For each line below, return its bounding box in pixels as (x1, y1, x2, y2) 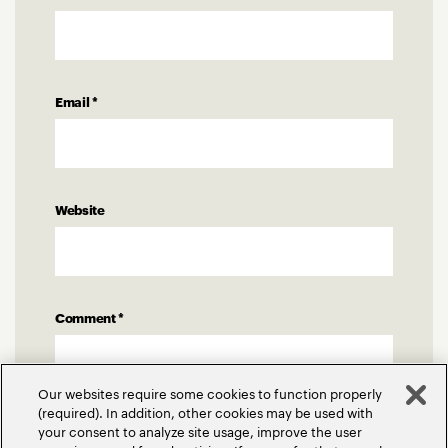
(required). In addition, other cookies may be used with (38, 401, 374, 421)
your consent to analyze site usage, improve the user (38, 420, 363, 440)
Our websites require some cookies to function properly (38, 382, 383, 402)
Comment (55, 308, 119, 327)
